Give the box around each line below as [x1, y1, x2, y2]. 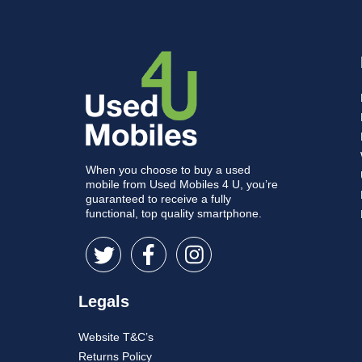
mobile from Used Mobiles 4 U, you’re [85, 178, 278, 192]
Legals [78, 293, 130, 311]
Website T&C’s [78, 330, 154, 344]
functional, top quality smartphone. [85, 207, 262, 221]
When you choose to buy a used [85, 163, 250, 177]
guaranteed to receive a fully [85, 192, 231, 206]
